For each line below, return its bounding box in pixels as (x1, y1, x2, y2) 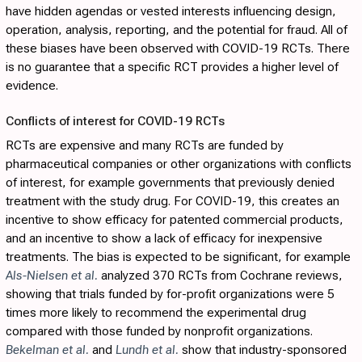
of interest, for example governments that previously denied (6, 175, 335, 191)
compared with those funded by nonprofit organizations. (6, 324, 313, 339)
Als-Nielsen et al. (6, 268, 98, 284)
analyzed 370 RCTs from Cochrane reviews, (98, 268, 343, 284)
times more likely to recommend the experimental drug (6, 305, 306, 321)
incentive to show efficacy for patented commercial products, (6, 213, 343, 228)
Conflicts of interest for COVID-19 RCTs (6, 113, 225, 129)
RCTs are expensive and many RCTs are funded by (6, 138, 284, 154)
